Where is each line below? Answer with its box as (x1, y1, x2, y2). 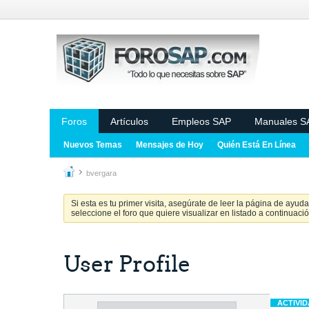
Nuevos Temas (63, 140, 122, 150)
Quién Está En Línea (217, 140, 296, 150)
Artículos (110, 116, 148, 127)
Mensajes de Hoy (136, 140, 203, 150)
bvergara (86, 169, 117, 177)
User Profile (63, 250, 190, 278)
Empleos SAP (172, 116, 231, 127)
